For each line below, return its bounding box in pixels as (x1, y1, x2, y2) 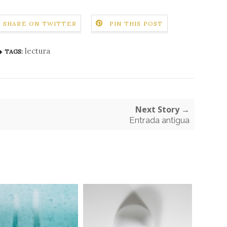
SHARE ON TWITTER (3, 19, 77, 27)
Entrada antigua (129, 115, 190, 125)
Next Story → (135, 103, 190, 115)
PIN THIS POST (109, 19, 163, 27)
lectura (25, 46, 50, 56)
